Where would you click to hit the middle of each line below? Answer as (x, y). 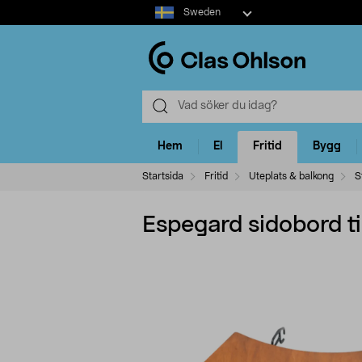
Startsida (163, 176)
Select (158, 7)
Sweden (202, 12)
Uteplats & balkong (291, 176)
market (160, 23)
